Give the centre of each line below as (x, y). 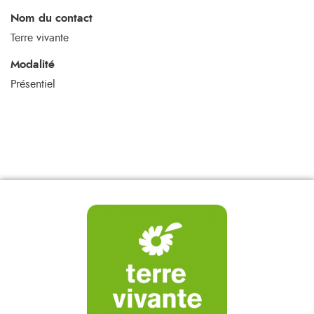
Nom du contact (52, 19)
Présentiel (33, 84)
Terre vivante (40, 38)
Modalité (33, 65)
